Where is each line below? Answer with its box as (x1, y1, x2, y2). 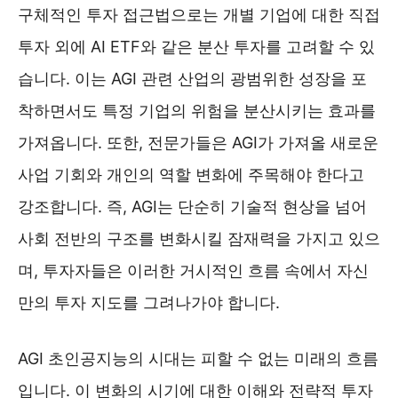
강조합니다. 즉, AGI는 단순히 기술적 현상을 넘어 (18, 196, 367, 216)
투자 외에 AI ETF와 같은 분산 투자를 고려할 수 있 (18, 36, 375, 56)
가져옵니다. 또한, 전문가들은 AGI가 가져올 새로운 (18, 132, 378, 152)
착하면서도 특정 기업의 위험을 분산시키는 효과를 (18, 100, 376, 120)
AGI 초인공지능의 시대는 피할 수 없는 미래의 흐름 (18, 348, 378, 368)
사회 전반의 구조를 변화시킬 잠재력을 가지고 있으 (18, 228, 380, 248)
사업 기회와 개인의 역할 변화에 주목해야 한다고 (18, 164, 364, 184)
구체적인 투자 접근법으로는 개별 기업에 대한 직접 (18, 4, 380, 24)
